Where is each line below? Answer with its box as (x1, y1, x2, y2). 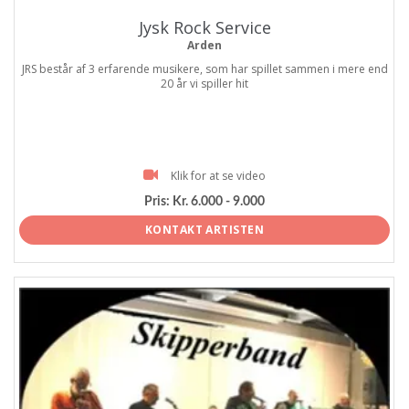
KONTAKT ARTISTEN (144, 222, 265, 238)
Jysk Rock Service (138, 16, 271, 39)
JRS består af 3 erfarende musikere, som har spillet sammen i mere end (21, 61, 388, 78)
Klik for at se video (171, 168, 266, 184)
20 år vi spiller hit (161, 76, 248, 92)
